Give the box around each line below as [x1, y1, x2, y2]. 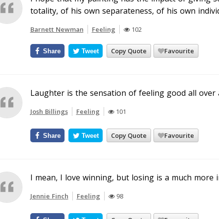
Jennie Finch [30, 192, 68, 200]
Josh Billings [30, 107, 68, 116]
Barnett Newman [30, 25, 84, 34]
